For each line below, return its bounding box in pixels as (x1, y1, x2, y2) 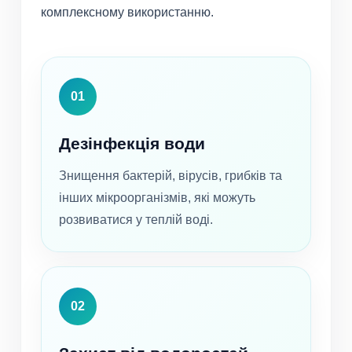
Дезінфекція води (59, 134, 205, 153)
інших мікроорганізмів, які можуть (59, 191, 255, 205)
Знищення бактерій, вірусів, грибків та (59, 169, 282, 183)
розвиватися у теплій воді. (59, 213, 213, 227)
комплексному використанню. (41, 5, 214, 20)
